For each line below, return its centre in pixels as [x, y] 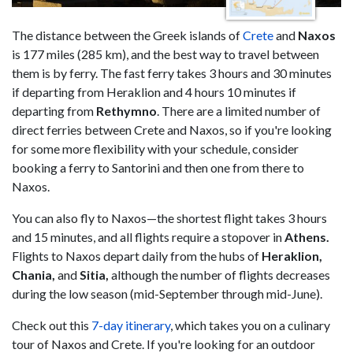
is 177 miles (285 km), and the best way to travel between [165, 54]
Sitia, [94, 275]
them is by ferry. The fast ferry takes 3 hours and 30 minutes [172, 73]
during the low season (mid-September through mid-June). [167, 294]
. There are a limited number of [239, 111]
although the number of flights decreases [219, 275]
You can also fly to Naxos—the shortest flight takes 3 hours [169, 218]
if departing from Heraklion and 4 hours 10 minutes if [154, 92]
